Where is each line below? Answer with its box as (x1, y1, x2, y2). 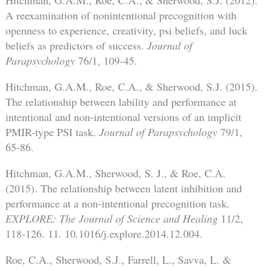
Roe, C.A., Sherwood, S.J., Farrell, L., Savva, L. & (5, 252, 231, 267)
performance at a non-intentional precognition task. (5, 195, 230, 211)
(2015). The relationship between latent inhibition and (5, 180, 242, 195)
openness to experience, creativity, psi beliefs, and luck (5, 22, 247, 38)
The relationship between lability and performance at (5, 94, 237, 109)
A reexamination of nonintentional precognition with (5, 7, 237, 22)
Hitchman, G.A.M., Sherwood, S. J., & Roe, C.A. (5, 165, 226, 180)
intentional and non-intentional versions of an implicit (5, 109, 241, 124)
